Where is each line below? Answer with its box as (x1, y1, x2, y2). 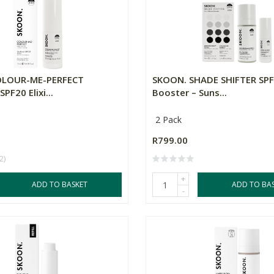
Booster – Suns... (152, 86, 228, 99)
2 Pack (155, 114, 182, 126)
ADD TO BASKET (31, 179, 87, 190)
